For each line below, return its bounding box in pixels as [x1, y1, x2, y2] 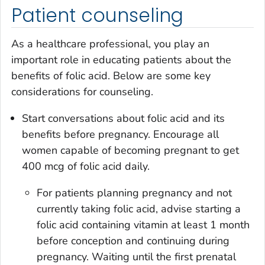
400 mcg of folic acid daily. [22, 159, 150, 173]
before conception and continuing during [37, 233, 230, 248]
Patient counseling [11, 2, 184, 29]
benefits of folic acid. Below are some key [11, 68, 211, 83]
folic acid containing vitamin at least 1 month [37, 217, 250, 232]
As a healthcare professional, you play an [11, 36, 209, 51]
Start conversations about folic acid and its [22, 111, 225, 125]
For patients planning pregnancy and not [37, 185, 232, 200]
